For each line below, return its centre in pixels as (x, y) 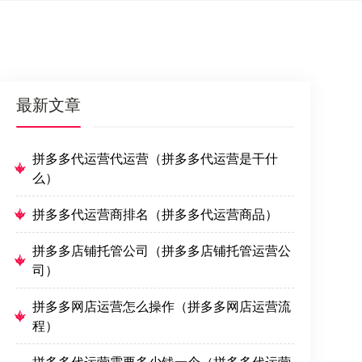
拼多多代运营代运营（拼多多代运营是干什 (155, 158)
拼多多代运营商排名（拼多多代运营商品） (155, 214)
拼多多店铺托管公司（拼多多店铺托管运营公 (162, 250)
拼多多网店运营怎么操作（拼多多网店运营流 (162, 306)
